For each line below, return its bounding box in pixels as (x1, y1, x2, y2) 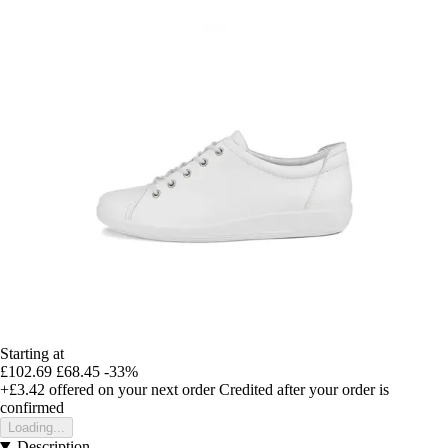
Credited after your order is (219, 380, 389, 398)
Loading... (8, 419, 65, 435)
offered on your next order (45, 380, 215, 398)
